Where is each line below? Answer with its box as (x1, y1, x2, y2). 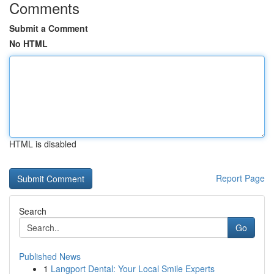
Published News (19, 250, 81, 262)
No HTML (9, 37, 48, 50)
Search (19, 205, 46, 217)
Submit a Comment (9, 22, 88, 34)
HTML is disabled (9, 138, 76, 150)
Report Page (216, 172, 265, 184)
